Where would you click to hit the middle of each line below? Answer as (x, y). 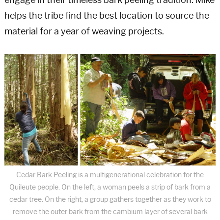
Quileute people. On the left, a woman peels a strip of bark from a (110, 188)
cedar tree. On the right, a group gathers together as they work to (110, 200)
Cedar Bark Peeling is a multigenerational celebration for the (110, 175)
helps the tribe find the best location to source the (107, 16)
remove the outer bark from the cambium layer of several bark (110, 212)
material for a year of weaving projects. (84, 32)
